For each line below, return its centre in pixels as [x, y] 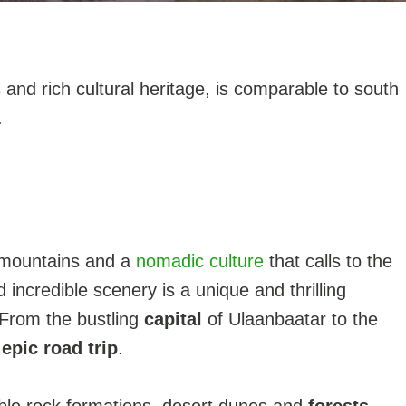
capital [173, 319]
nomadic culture [200, 261]
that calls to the [328, 261]
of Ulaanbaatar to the [290, 319]
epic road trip [60, 348]
